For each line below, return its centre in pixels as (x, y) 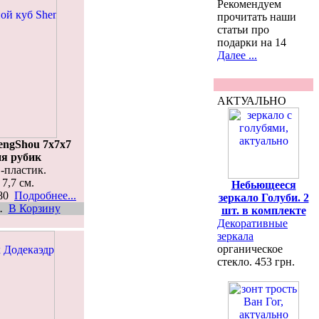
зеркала (235, 236)
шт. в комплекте (263, 210)
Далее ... (237, 55)
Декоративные (252, 223)
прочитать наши (257, 17)
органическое (250, 249)
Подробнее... (45, 195)
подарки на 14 (252, 42)
